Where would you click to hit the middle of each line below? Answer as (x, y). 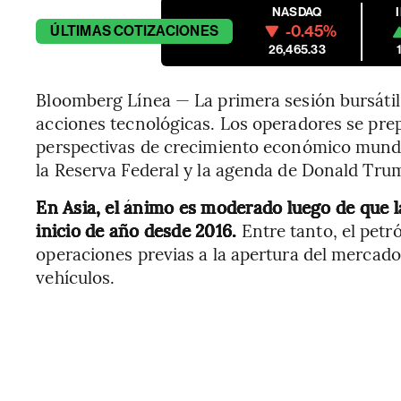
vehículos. (76, 277)
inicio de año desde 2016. (139, 230)
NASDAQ (297, 13)
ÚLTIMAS (81, 31)
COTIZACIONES (166, 31)
